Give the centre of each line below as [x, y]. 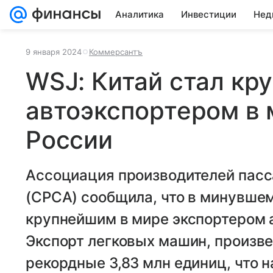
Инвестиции [209, 14]
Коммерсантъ [116, 52]
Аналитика [140, 14]
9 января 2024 [54, 52]
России [69, 140]
